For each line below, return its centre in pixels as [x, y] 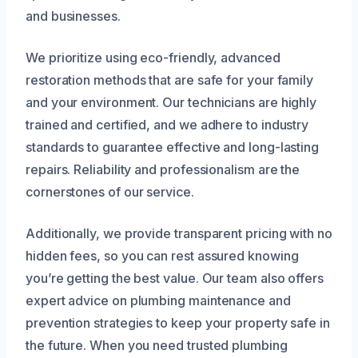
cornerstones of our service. [110, 192]
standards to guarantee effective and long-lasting [173, 147]
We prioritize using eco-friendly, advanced [153, 58]
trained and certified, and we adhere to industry [167, 125]
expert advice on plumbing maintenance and [158, 301]
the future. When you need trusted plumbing [157, 346]
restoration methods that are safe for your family [170, 80]
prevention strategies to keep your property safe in [178, 323]
